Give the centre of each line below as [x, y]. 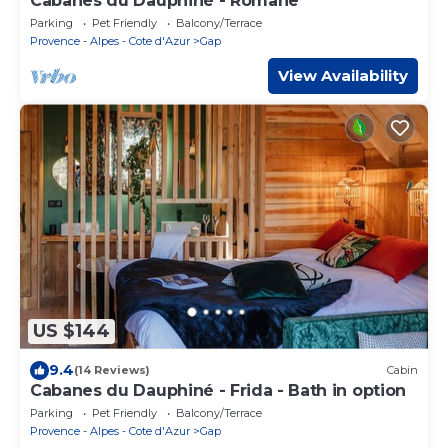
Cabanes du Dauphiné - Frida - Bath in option [218, 390]
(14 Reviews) [112, 370]
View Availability [343, 76]
